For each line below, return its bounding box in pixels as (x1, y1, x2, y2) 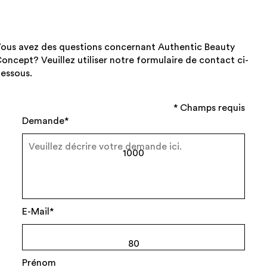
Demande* (22, 116, 69, 126)
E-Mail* (22, 207, 54, 217)
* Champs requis (173, 103, 245, 113)
